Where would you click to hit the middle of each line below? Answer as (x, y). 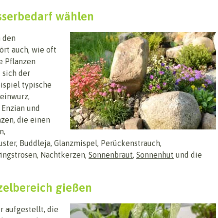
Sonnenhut (155, 155)
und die (188, 155)
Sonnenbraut (111, 155)
